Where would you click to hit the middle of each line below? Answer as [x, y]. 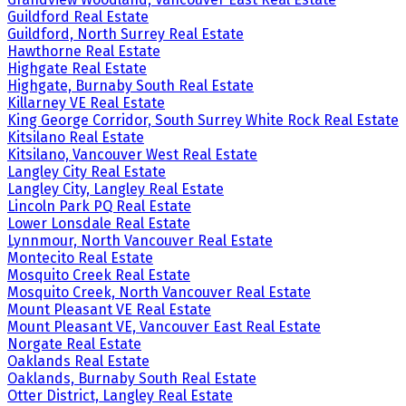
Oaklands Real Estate [78, 361]
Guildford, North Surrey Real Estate [126, 34]
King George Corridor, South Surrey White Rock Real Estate [203, 120]
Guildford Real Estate [78, 16]
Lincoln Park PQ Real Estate [99, 206]
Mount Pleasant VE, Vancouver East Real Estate [164, 326]
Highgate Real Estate [77, 68]
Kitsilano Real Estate [76, 137]
